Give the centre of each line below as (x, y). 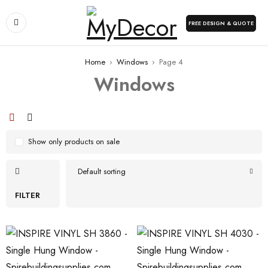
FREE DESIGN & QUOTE (221, 23)
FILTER (28, 195)
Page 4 (171, 62)
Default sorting (102, 171)
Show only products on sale (74, 141)
